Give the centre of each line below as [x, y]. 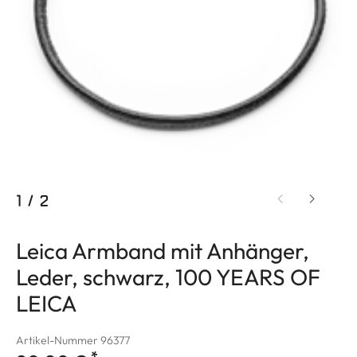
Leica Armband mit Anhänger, [163, 250]
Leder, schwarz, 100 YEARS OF [168, 277]
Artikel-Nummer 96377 [73, 340]
